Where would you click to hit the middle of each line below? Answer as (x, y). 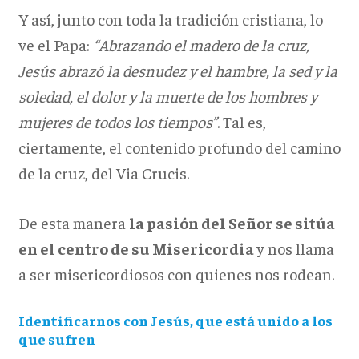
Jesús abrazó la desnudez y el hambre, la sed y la (177, 71)
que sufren (56, 339)
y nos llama (295, 248)
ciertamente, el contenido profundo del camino (179, 147)
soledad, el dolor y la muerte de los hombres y (167, 96)
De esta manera (73, 223)
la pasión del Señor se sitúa (232, 223)
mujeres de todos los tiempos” (117, 122)
